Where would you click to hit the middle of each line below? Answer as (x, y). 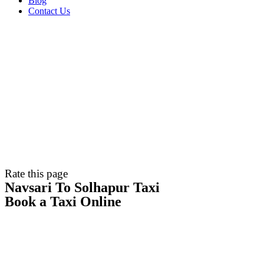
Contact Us (49, 11)
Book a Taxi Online (63, 202)
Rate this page (36, 174)
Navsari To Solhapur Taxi (82, 187)
